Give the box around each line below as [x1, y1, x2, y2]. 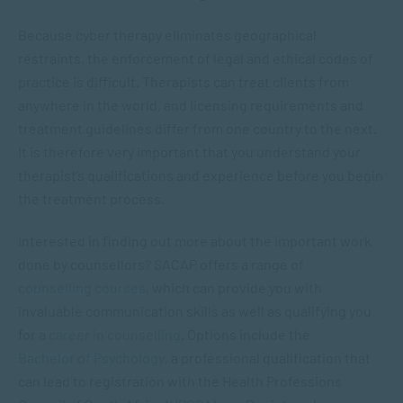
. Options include [181, 326, 286, 343]
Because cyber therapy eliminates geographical [18, 26, 317, 43]
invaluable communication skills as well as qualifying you [18, 302, 372, 319]
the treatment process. [18, 190, 165, 207]
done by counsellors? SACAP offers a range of [18, 255, 304, 273]
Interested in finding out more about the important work [18, 232, 372, 249]
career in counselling [49, 326, 181, 343]
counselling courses [18, 279, 146, 296]
